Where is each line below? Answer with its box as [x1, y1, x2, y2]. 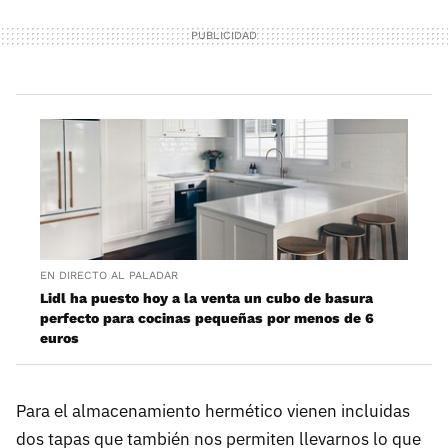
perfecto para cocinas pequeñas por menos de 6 [40, 309, 374, 326]
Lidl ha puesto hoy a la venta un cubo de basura [40, 289, 373, 306]
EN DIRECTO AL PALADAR [40, 268, 178, 282]
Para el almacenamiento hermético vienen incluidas [16, 399, 410, 422]
